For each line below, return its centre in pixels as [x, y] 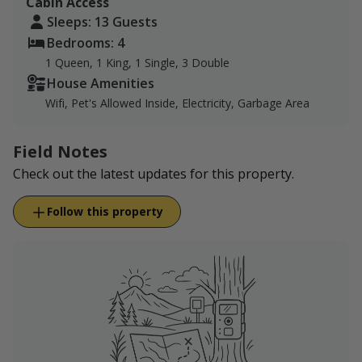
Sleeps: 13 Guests [102, 21]
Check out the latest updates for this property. [154, 173]
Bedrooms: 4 [86, 42]
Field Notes [60, 151]
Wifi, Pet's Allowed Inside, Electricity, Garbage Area [177, 103]
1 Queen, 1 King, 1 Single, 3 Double [137, 62]
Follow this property [105, 211]
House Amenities [101, 83]
